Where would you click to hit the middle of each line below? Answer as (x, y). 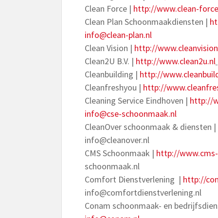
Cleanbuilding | (112, 74)
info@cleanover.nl (117, 140)
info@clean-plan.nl (118, 35)
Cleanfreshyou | (114, 87)
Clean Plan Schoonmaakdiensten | (147, 22)
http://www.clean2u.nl (176, 61)
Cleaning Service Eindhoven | (137, 100)
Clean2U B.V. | (110, 61)
